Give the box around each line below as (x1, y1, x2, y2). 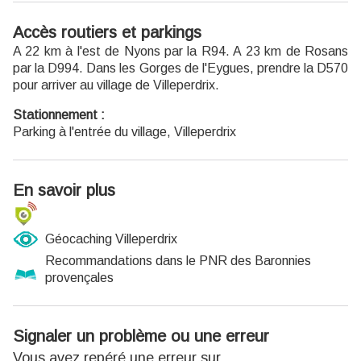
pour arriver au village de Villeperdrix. (13, 77, 219, 92)
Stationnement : (13, 107, 105, 122)
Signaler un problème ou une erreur (13, 326, 269, 345)
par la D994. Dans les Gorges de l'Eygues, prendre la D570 (13, 60, 348, 75)
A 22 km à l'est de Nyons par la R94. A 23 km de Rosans (13, 44, 348, 58)
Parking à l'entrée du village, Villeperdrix (13, 124, 236, 139)
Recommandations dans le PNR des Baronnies (45, 253, 311, 268)
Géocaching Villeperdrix (45, 232, 177, 247)
